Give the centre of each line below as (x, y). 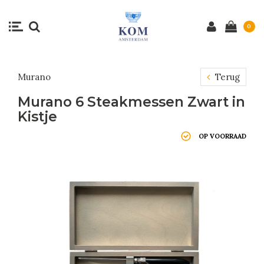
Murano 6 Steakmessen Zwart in (131, 102)
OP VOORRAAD (222, 136)
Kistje (37, 117)
